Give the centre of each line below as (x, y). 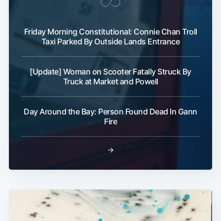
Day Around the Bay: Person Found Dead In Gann (110, 112)
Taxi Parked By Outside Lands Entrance (110, 42)
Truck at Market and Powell (110, 82)
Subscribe (181, 185)
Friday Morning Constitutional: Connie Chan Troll (110, 32)
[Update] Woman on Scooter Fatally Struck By (110, 72)
